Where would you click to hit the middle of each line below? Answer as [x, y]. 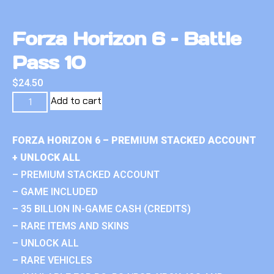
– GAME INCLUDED [55, 191]
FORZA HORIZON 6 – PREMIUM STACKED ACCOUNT [134, 140]
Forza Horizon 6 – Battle [127, 38]
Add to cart [76, 100]
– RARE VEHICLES [52, 260]
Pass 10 [49, 62]
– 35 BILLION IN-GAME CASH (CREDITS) [102, 209]
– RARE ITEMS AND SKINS [71, 226]
